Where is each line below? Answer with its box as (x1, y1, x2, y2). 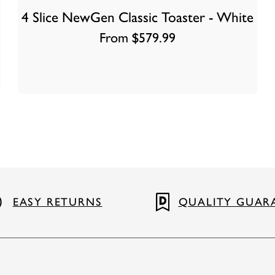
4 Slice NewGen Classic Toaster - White (21, 9, 254, 26)
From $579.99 (99, 29, 176, 47)
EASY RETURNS (12, 195, 103, 209)
